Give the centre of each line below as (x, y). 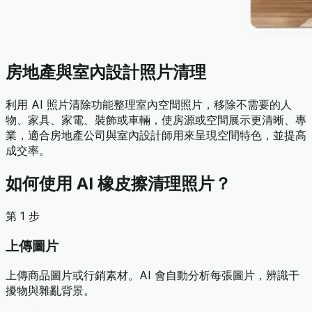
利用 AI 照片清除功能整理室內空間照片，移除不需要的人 (149, 104)
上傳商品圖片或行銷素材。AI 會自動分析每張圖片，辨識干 (153, 275)
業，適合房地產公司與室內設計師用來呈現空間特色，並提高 (156, 135)
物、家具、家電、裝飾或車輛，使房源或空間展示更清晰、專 (156, 119)
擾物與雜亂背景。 (50, 291)
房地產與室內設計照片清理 (106, 72)
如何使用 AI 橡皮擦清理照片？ (118, 183)
